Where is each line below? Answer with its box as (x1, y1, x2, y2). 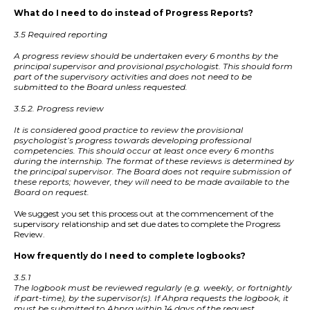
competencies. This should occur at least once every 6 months (14, 145, 274, 156)
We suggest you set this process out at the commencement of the (14, 208, 273, 219)
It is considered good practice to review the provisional (14, 125, 243, 136)
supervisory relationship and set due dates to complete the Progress (14, 219, 280, 230)
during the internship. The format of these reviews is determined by (14, 156, 294, 167)
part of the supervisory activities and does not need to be (14, 71, 252, 82)
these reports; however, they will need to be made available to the (14, 176, 289, 188)
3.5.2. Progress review (14, 103, 106, 114)
